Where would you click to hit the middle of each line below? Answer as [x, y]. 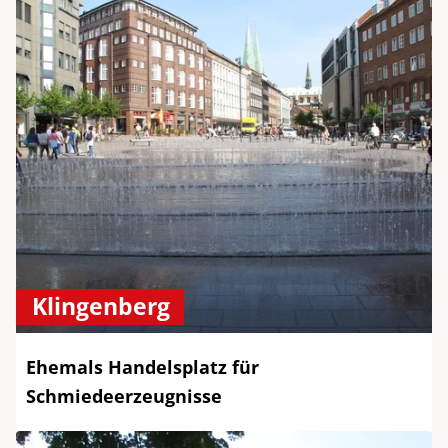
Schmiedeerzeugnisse [124, 396]
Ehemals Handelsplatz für [142, 367]
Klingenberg [101, 307]
